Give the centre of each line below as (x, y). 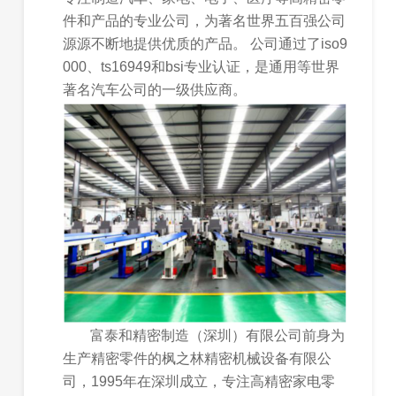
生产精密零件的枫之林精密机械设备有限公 (198, 358)
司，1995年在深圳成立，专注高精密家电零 (199, 381)
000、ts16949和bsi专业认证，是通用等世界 (202, 66)
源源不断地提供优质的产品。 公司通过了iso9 (206, 43)
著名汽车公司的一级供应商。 (155, 89)
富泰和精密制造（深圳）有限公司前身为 (218, 335)
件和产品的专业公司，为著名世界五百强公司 (205, 20)
